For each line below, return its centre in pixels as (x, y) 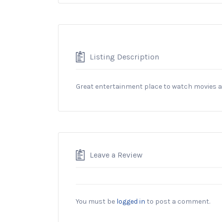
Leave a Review (116, 155)
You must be (96, 201)
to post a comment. (178, 201)
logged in (131, 201)
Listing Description (124, 56)
